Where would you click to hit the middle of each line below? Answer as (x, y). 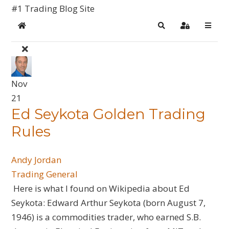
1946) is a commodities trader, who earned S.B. (106, 217)
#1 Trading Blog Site (53, 8)
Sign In (196, 30)
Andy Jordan (37, 160)
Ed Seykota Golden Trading (109, 114)
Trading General (45, 174)
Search (173, 30)
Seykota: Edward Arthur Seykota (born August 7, (109, 203)
